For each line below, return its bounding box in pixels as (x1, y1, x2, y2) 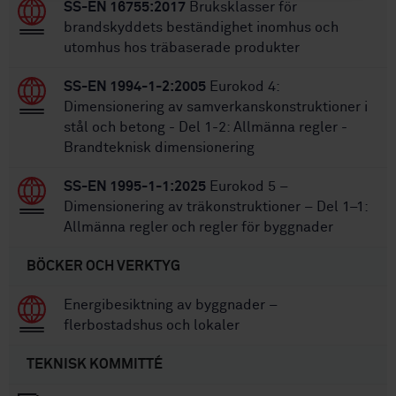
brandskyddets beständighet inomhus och (64, 19, 339, 34)
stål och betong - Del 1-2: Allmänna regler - (64, 119, 347, 134)
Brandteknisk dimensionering (64, 140, 255, 155)
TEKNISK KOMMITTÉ (27, 356, 163, 371)
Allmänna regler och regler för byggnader (64, 219, 333, 234)
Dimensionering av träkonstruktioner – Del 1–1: (64, 199, 368, 214)
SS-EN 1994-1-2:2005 (64, 79, 206, 94)
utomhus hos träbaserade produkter (64, 40, 300, 55)
